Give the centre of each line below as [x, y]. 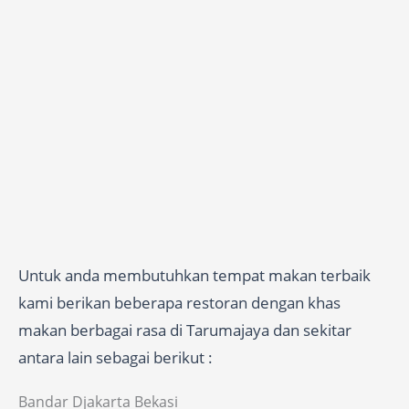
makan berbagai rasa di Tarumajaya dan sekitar [185, 330]
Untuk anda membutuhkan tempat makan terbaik [194, 276]
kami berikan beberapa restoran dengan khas [179, 303]
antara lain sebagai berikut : [115, 358]
